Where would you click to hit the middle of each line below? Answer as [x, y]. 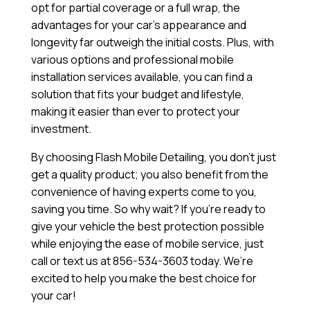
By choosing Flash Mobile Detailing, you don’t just [153, 157]
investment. [61, 129]
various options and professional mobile [132, 60]
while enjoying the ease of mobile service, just [147, 244]
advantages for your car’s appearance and [138, 25]
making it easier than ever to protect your [135, 112]
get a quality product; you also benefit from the [149, 175]
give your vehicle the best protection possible [147, 227]
